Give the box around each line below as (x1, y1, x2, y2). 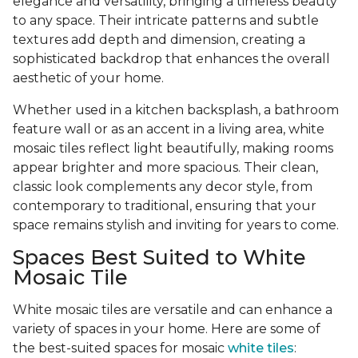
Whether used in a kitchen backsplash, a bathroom (13, 102, 339, 118)
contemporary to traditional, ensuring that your (13, 198, 316, 214)
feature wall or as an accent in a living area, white (13, 121, 324, 137)
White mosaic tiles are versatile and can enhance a (13, 302, 332, 318)
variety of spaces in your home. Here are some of (13, 321, 320, 337)
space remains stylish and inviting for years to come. (13, 217, 339, 233)
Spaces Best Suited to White (13, 245, 306, 270)
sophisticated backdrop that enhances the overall (13, 51, 330, 67)
